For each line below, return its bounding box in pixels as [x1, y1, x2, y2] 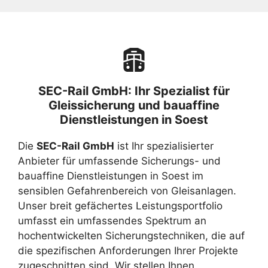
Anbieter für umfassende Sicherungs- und [18, 154, 221, 167]
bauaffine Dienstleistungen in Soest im [18, 169, 203, 182]
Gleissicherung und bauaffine [48, 98, 220, 112]
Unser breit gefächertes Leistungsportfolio [18, 199, 223, 212]
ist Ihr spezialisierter [114, 139, 214, 152]
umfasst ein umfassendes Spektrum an [18, 214, 206, 227]
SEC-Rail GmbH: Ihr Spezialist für [38, 83, 230, 98]
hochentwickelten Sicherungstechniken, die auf [18, 229, 245, 242]
